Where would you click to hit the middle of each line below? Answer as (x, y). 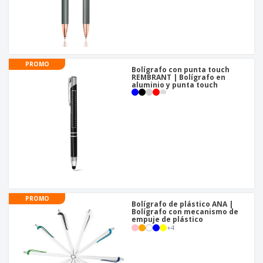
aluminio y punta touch (175, 85)
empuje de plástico (167, 220)
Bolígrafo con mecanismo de (185, 212)
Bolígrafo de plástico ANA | (182, 204)
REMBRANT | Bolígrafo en (178, 77)
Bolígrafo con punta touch (181, 70)
